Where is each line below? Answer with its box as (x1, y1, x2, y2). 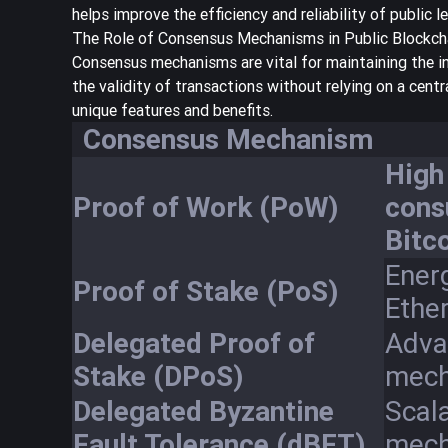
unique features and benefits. (72, 99, 273, 120)
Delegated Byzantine (73, 393, 334, 428)
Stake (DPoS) (73, 358, 244, 393)
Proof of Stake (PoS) (73, 273, 339, 308)
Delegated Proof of (73, 325, 315, 360)
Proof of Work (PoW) (73, 189, 339, 224)
